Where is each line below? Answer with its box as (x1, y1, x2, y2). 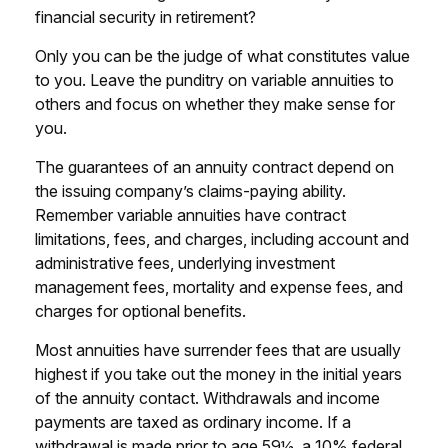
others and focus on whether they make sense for (35, 94, 395, 114)
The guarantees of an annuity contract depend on (35, 157, 394, 177)
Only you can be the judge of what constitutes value (35, 46, 410, 66)
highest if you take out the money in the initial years (35, 364, 402, 384)
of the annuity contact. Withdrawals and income (35, 388, 380, 408)
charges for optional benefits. (35, 301, 246, 321)
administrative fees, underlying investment (35, 253, 335, 273)
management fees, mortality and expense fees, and (35, 277, 403, 297)
